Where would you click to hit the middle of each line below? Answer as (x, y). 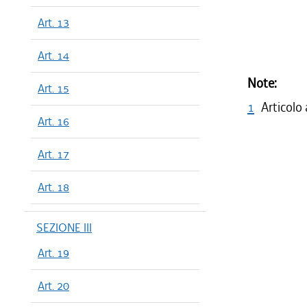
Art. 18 (53, 187)
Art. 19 (53, 253)
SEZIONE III (64, 228)
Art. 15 (53, 88)
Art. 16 (53, 121)
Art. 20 (53, 286)
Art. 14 (53, 56)
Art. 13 (53, 23)
